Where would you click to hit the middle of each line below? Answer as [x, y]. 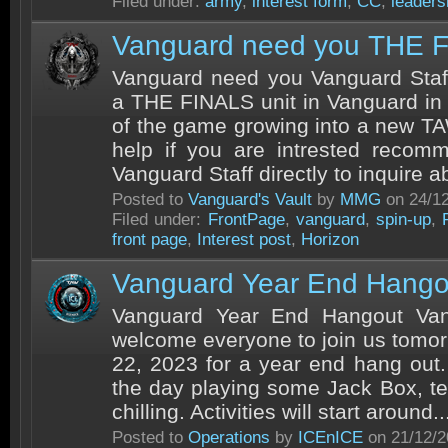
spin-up [404, 219]
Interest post [244, 239]
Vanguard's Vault [250, 199]
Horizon [330, 239]
